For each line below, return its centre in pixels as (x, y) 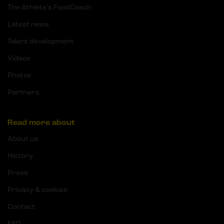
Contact (21, 207)
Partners (23, 92)
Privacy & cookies (37, 190)
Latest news (28, 24)
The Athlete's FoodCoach (49, 7)
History (20, 156)
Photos (19, 75)
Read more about (41, 123)
